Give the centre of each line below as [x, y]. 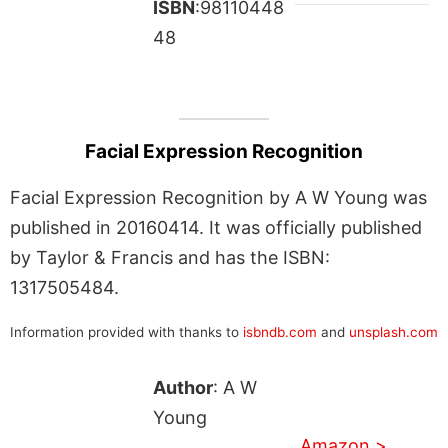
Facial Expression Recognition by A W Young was [218, 197]
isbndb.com [280, 331]
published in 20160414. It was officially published [216, 227]
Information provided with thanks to [126, 331]
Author [182, 387]
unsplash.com [393, 331]
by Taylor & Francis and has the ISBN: [170, 257]
